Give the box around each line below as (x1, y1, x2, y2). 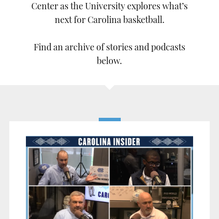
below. (97, 57, 122, 66)
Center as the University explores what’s (31, 2, 188, 12)
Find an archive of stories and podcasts (34, 44, 185, 53)
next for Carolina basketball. (54, 16, 165, 25)
